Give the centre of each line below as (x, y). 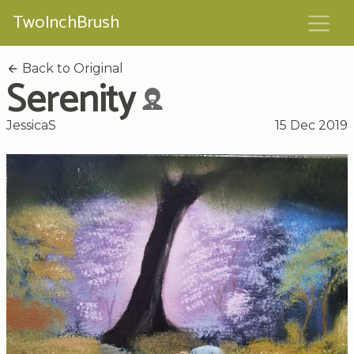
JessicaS (31, 125)
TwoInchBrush (66, 23)
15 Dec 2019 (311, 125)
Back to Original (71, 68)
